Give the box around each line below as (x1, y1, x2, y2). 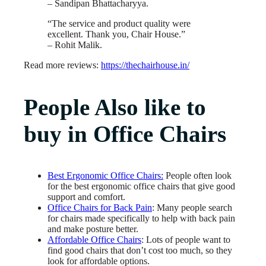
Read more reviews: (24, 59, 101, 70)
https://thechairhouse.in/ (101, 59, 189, 70)
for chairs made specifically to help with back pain (47, 213, 235, 223)
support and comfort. (47, 191, 125, 202)
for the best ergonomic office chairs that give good (47, 180, 235, 191)
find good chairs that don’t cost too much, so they (47, 245, 232, 255)
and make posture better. (47, 223, 138, 234)
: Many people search (152, 202, 232, 213)
